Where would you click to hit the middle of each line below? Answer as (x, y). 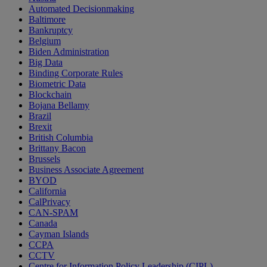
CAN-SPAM (53, 213)
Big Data (46, 63)
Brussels (44, 159)
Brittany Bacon (57, 148)
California (47, 191)
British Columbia (61, 138)
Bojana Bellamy (59, 105)
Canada (43, 223)
